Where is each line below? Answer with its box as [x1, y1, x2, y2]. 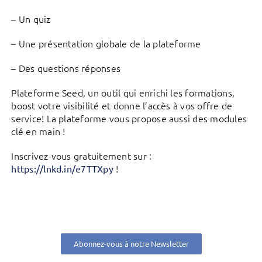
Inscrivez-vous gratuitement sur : [11, 149, 152, 163]
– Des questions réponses [11, 61, 121, 75]
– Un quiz [11, 12, 51, 26]
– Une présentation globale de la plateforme [11, 37, 201, 50]
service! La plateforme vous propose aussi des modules [11, 112, 247, 125]
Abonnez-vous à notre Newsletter [73, 239, 189, 249]
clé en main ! [11, 125, 65, 138]
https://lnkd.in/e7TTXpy [11, 163, 113, 175]
